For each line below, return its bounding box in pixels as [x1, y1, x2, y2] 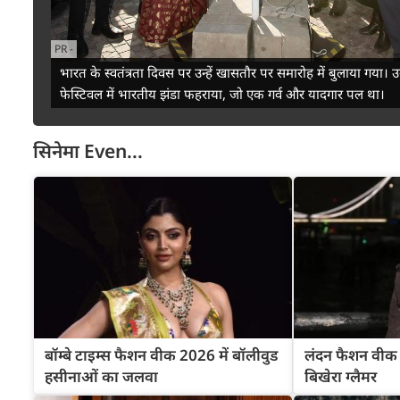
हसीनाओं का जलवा [45, 365, 158, 387]
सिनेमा [33, 138, 79, 163]
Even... [79, 138, 143, 163]
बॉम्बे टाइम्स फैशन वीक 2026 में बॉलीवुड [45, 344, 278, 365]
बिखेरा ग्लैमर [304, 365, 377, 387]
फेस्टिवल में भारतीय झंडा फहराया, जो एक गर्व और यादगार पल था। [60, 85, 385, 103]
